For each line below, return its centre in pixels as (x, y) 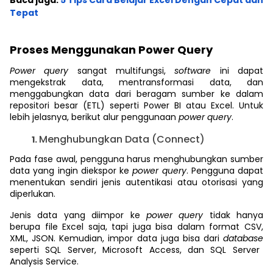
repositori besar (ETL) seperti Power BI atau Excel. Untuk (136, 105)
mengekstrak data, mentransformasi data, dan (136, 82)
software (197, 71)
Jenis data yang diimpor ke (78, 215)
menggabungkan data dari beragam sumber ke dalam (136, 94)
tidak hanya (236, 215)
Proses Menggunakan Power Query (111, 50)
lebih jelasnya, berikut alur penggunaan (94, 117)
